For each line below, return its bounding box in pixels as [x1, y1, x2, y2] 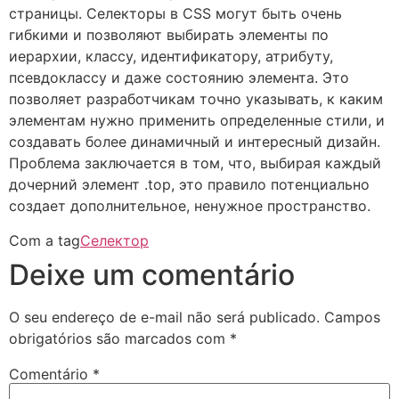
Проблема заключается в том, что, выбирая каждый [9, 154, 381, 173]
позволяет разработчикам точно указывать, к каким [9, 90, 383, 109]
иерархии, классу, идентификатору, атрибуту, [9, 47, 333, 66]
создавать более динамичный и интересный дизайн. [9, 133, 380, 151]
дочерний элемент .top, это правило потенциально [9, 175, 370, 194]
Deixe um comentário [9, 256, 295, 292]
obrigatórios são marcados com [9, 329, 230, 347]
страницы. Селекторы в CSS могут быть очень [9, 4, 342, 23]
